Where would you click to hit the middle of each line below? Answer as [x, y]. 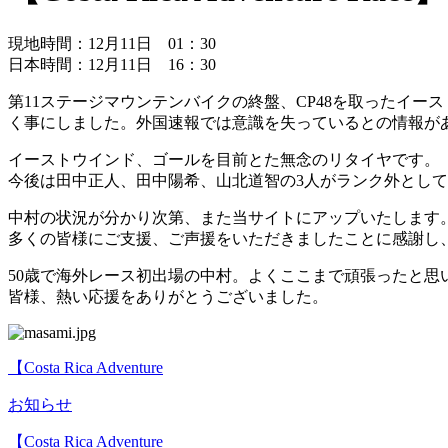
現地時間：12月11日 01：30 [112, 44]
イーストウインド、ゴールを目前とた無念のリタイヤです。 [224, 160]
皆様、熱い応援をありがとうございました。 [168, 297]
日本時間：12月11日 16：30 [112, 65]
